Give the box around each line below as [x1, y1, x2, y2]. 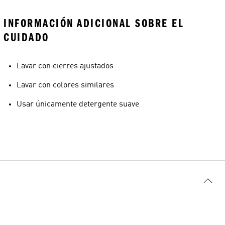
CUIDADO [4, 31, 49, 44]
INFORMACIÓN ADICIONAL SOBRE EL [4, 17, 184, 30]
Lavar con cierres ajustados [17, 62, 114, 70]
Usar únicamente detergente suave [17, 100, 139, 108]
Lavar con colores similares [17, 81, 114, 89]
